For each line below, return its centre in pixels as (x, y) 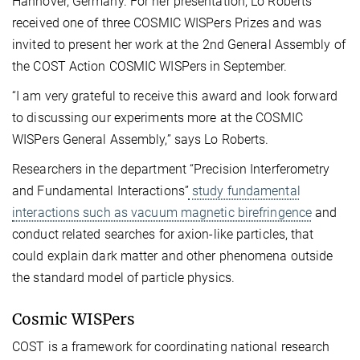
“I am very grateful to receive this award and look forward (175, 96)
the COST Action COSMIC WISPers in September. (150, 67)
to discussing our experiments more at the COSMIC (157, 118)
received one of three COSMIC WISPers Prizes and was (167, 23)
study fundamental (244, 191)
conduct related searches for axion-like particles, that (163, 235)
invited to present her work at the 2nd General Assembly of (179, 45)
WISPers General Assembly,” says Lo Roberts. (141, 140)
